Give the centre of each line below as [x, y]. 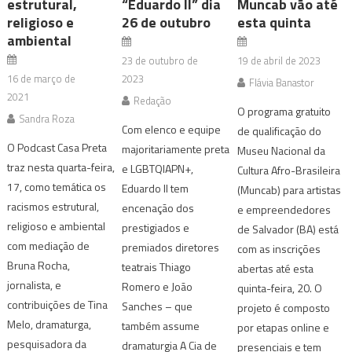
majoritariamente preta [176, 149]
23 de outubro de [160, 61]
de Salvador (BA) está [288, 229]
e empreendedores [284, 210]
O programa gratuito [284, 112]
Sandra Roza [47, 119]
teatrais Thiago [157, 267]
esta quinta [274, 23]
